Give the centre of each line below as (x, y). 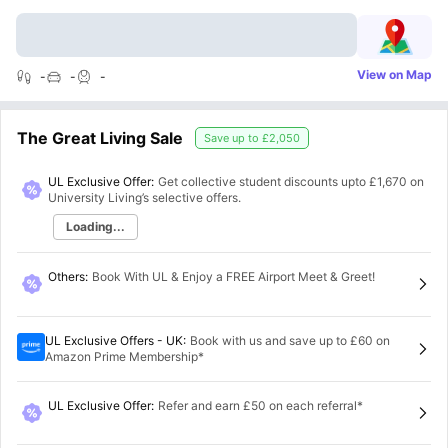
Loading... (95, 226)
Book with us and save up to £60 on (290, 340)
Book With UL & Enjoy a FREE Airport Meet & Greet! (233, 276)
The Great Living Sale (100, 138)
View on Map (394, 74)
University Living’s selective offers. (144, 197)
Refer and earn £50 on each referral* (260, 405)
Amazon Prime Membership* (124, 356)
